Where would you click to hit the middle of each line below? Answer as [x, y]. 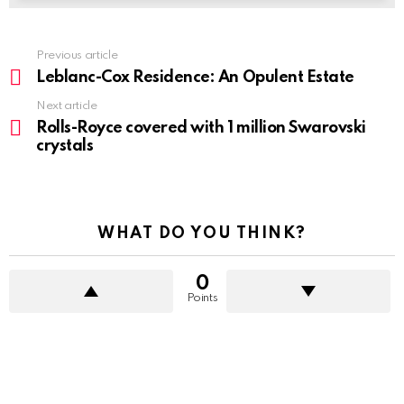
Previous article [77, 56]
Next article [67, 106]
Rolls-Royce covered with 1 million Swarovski [201, 129]
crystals [65, 147]
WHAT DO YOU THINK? [202, 234]
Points [202, 298]
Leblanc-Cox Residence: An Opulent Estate [195, 78]
